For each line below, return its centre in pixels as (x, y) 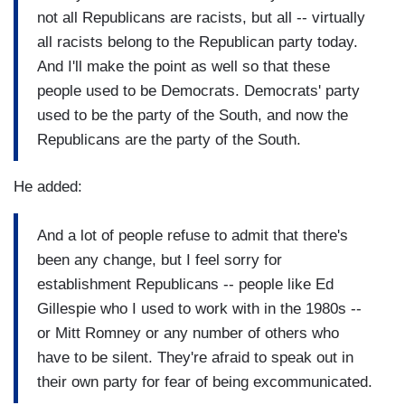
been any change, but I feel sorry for (160, 259)
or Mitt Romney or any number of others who (188, 333)
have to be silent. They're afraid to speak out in (195, 357)
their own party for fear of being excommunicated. (205, 381)
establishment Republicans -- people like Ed (185, 284)
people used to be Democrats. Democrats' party (198, 90)
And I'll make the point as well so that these (184, 66)
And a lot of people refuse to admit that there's (193, 235)
